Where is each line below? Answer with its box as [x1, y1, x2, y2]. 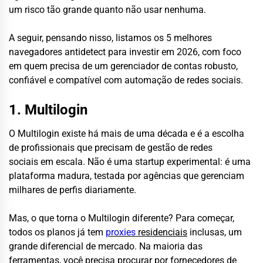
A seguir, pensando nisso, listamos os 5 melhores [9, 32, 212, 43]
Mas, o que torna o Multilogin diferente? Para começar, [9, 212, 234, 224]
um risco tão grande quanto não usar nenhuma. [9, 4, 206, 15]
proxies [106, 226, 136, 238]
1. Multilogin [9, 101, 87, 118]
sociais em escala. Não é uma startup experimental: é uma [9, 156, 251, 167]
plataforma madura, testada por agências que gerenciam [9, 170, 244, 181]
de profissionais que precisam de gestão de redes [9, 141, 213, 153]
